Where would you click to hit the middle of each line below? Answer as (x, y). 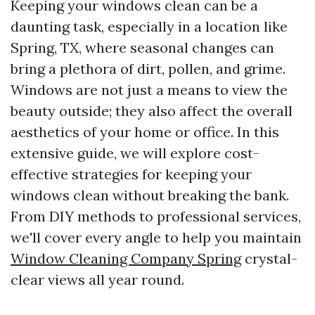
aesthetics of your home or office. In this (145, 132)
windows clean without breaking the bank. (150, 195)
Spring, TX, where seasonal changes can (142, 47)
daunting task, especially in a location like (149, 26)
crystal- (269, 258)
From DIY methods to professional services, (156, 216)
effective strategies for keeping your (131, 174)
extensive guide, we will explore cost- (135, 153)
